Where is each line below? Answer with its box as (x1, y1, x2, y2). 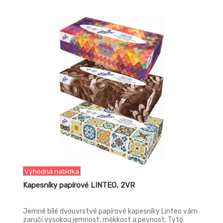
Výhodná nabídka (24, 167, 79, 175)
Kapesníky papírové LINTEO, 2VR (23, 181, 135, 190)
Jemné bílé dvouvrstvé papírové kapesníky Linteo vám (23, 207, 198, 216)
